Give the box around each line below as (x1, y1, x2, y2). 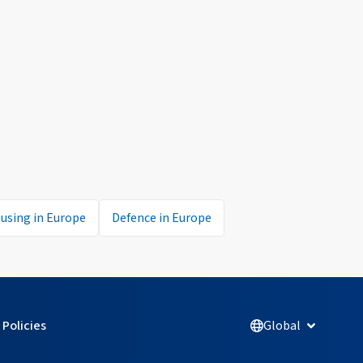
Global (263, 316, 301, 335)
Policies (2, 316, 46, 335)
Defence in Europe (112, 208, 211, 227)
